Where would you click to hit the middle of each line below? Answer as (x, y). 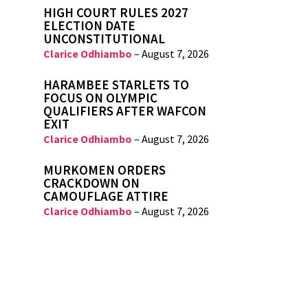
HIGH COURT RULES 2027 (116, 13)
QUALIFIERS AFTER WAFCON (125, 111)
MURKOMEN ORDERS (105, 170)
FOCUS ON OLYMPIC (101, 98)
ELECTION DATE (90, 26)
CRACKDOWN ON (92, 183)
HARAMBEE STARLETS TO (117, 85)
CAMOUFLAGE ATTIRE (106, 196)
